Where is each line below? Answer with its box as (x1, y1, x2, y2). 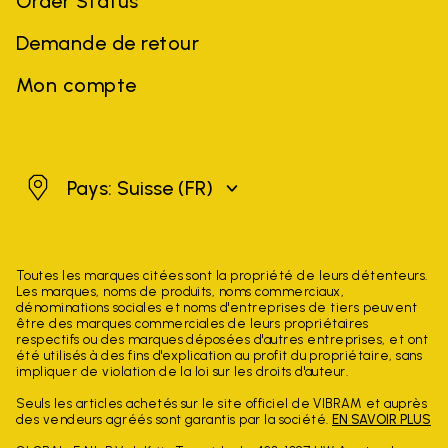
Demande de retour (16, 31, 200, 55)
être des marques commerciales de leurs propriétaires (16, 316, 369, 331)
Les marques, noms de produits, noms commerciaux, (16, 284, 345, 299)
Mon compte (16, 73, 137, 97)
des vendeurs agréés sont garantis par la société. (16, 412, 333, 427)
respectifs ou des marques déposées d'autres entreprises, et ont (16, 332, 429, 347)
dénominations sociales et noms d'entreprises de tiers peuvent (16, 300, 418, 315)
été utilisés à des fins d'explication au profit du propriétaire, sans (16, 348, 423, 363)
